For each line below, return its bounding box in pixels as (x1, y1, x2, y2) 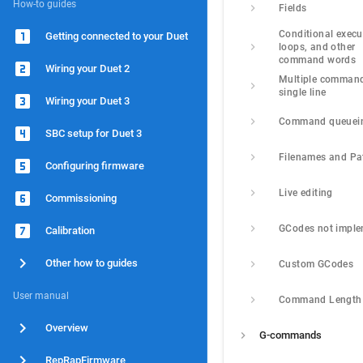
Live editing (279, 187, 333, 199)
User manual (13, 290, 69, 301)
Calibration (45, 224, 95, 237)
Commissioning (45, 192, 117, 204)
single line (279, 87, 327, 98)
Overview (45, 322, 88, 334)
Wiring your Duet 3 (45, 95, 130, 107)
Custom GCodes (279, 258, 354, 270)
